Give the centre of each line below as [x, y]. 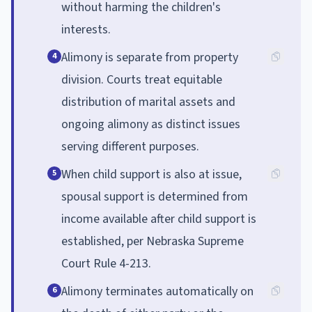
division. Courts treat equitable [142, 79]
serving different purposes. [130, 146]
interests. [86, 29]
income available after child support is [159, 219]
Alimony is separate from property [150, 57]
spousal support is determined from [155, 196]
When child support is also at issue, [151, 174]
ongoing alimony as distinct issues [151, 124]
